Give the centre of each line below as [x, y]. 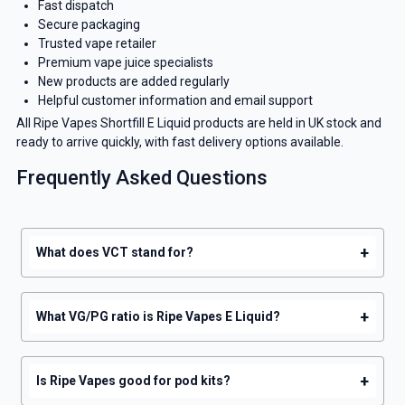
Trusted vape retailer [97, 43]
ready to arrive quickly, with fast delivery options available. [179, 141]
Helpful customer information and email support [175, 100]
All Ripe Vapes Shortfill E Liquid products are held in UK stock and [198, 122]
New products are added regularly [133, 81]
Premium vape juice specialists [125, 62]
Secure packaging [89, 24]
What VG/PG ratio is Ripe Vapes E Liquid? [158, 317]
